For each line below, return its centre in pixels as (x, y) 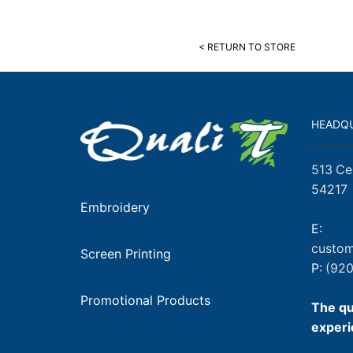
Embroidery (115, 207)
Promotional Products (145, 300)
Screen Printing (126, 253)
